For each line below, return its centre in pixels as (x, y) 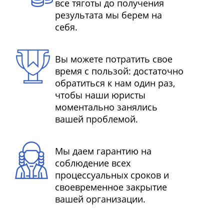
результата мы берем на (108, 15)
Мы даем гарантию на (103, 151)
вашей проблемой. (96, 119)
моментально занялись (106, 107)
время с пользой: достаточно (119, 71)
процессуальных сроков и (112, 175)
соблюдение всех (93, 163)
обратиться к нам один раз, (115, 83)
